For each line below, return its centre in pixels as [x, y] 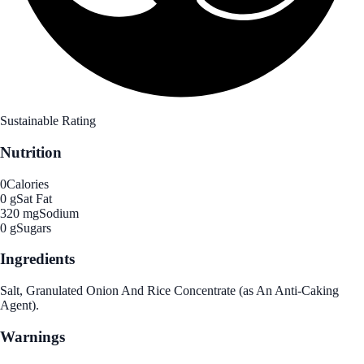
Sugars [34, 227]
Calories [28, 184]
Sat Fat [34, 198]
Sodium [59, 213]
